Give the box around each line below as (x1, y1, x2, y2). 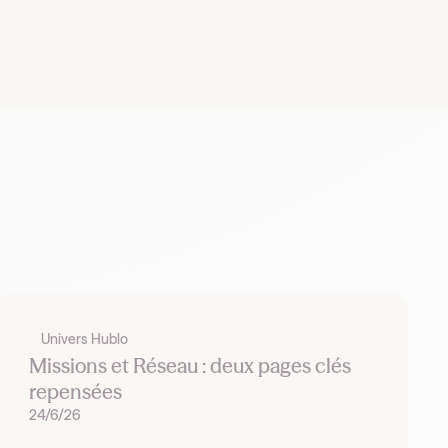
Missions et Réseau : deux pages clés (29, 353, 352, 379)
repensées (29, 379, 123, 405)
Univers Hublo (41, 330, 129, 349)
